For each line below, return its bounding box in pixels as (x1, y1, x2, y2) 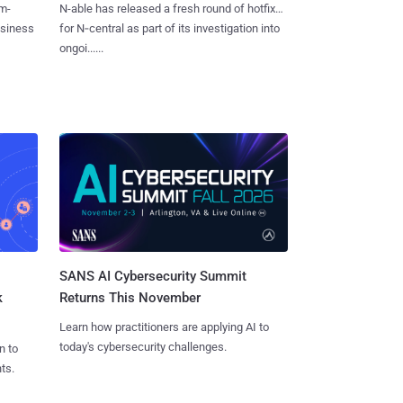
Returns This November (58, 290, 201, 307)
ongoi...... (58, 40, 103, 55)
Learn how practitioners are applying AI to (58, 320, 269, 335)
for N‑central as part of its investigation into (58, 21, 280, 35)
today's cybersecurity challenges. (58, 340, 227, 354)
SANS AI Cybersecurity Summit (58, 268, 246, 285)
